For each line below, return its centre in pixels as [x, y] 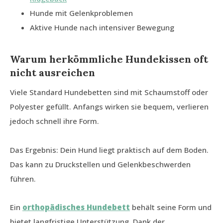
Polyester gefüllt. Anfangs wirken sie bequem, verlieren [109, 107]
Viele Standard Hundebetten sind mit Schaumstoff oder [109, 92]
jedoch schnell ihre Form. [55, 121]
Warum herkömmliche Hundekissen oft [109, 59]
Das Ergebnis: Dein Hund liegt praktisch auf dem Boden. [109, 150]
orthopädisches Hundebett [76, 207]
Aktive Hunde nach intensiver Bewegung [102, 28]
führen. [23, 179]
